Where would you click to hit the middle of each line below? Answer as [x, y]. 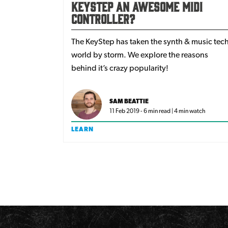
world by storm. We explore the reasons [140, 54]
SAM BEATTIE [129, 101]
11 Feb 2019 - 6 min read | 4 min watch [158, 111]
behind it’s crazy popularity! [120, 68]
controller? [103, 18]
